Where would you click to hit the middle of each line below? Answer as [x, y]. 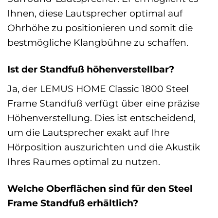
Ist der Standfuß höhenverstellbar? [91, 69]
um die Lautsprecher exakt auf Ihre [88, 132]
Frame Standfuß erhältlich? [73, 203]
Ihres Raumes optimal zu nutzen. [84, 161]
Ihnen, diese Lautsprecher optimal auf [95, 13]
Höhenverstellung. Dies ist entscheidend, [101, 118]
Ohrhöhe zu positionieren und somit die [100, 28]
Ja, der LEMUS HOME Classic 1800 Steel [98, 88]
